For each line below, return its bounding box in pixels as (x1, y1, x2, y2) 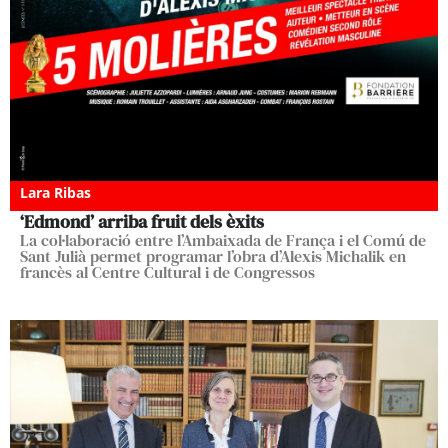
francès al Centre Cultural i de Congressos (20, 260, 315, 283)
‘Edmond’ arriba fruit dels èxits (20, 208, 264, 234)
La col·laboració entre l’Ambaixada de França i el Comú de (20, 228, 426, 251)
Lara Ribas (20, 182, 91, 202)
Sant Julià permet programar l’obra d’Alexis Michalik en (20, 244, 406, 267)
